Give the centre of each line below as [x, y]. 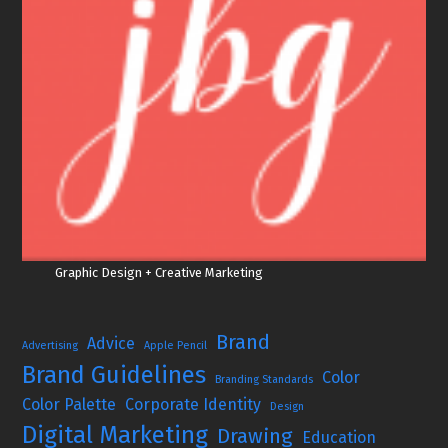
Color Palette [69, 405]
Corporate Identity [193, 405]
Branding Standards [264, 380]
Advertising [50, 346]
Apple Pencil [176, 346]
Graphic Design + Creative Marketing [158, 273]
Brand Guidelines [114, 375]
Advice [111, 344]
